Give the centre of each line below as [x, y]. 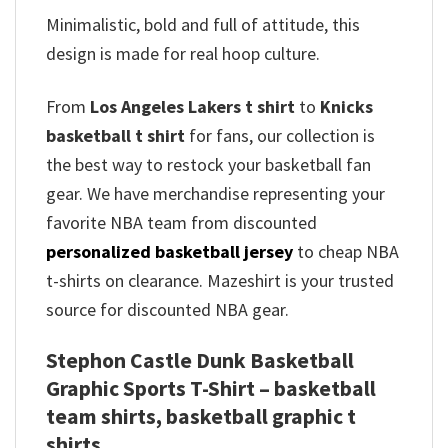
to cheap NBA [346, 251]
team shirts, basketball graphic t [201, 417]
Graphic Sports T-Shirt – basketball [211, 389]
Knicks [346, 106]
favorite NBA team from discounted [181, 222]
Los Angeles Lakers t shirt [192, 106]
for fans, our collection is [280, 135]
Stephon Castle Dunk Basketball [200, 361]
